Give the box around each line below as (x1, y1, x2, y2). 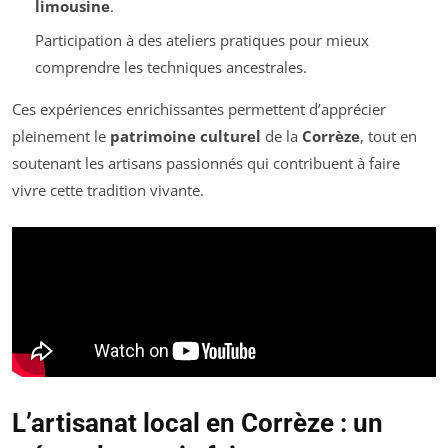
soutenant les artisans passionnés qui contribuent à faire (12, 153, 400, 174)
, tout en (360, 126, 417, 147)
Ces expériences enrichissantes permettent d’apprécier (12, 99, 386, 120)
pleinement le (12, 126, 110, 147)
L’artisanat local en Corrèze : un (12, 407, 383, 438)
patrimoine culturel (110, 126, 261, 147)
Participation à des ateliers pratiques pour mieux (34, 30, 369, 51)
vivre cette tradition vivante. (12, 180, 204, 201)
